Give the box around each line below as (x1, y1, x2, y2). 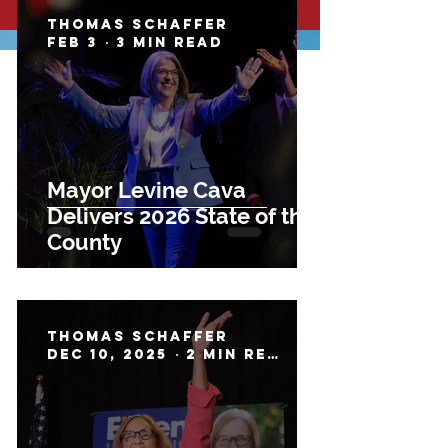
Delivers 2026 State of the (47, 203, 315, 229)
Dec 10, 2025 (47, 346, 168, 363)
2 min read (267, 346, 281, 363)
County (47, 229, 122, 255)
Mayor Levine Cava (47, 177, 246, 203)
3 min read (116, 34, 223, 51)
